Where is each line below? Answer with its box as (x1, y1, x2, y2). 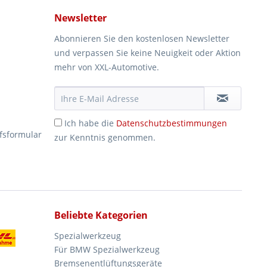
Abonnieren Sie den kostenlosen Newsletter (54, 33, 229, 44)
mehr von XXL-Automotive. (54, 61, 159, 73)
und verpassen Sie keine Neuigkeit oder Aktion (54, 47, 241, 58)
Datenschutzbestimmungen (116, 117, 227, 129)
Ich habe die (64, 117, 116, 129)
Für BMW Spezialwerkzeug (54, 244, 160, 255)
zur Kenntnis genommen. (54, 132, 156, 143)
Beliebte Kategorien (54, 209, 148, 222)
